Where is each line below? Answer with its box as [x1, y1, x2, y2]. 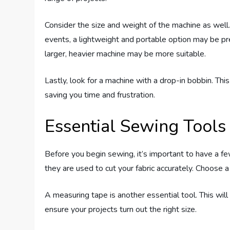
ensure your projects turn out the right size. [45, 204, 197, 216]
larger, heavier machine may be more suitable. [45, 48, 206, 60]
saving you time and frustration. [45, 89, 156, 101]
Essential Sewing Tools [45, 114, 226, 139]
